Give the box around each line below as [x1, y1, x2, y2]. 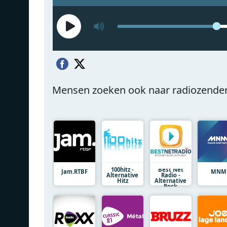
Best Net [158, 165, 183, 173]
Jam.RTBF [61, 167, 88, 175]
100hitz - [111, 165, 134, 173]
